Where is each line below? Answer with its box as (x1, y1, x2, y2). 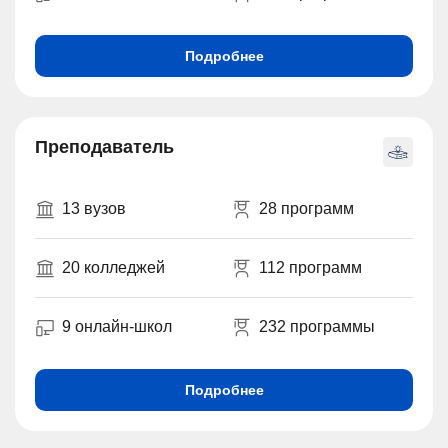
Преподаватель (35, 137, 174, 157)
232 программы (258, 318, 375, 335)
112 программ (258, 259, 362, 276)
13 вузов (62, 200, 126, 217)
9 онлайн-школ (62, 318, 172, 335)
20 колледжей (62, 259, 165, 276)
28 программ (258, 200, 354, 217)
